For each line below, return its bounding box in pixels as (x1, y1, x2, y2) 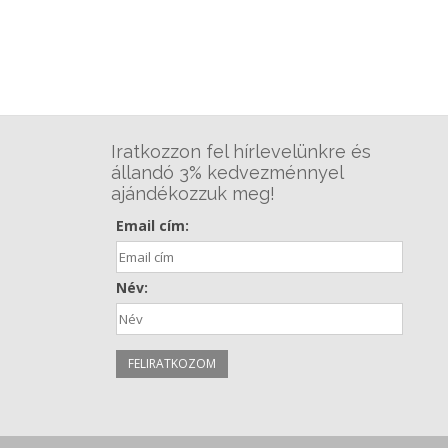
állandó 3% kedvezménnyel (111, 162, 344, 184)
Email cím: (116, 216, 190, 236)
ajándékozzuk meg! (111, 183, 276, 205)
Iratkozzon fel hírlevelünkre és (111, 141, 372, 163)
